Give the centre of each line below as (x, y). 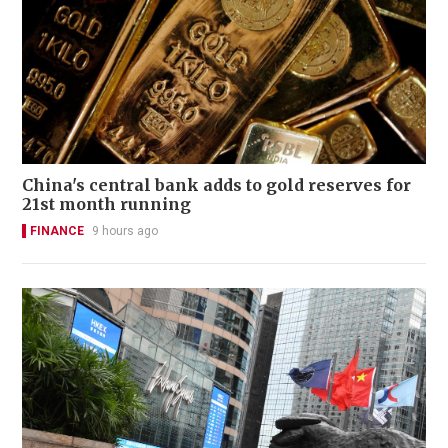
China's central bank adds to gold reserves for (216, 184)
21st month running (106, 203)
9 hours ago (125, 230)
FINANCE (57, 230)
